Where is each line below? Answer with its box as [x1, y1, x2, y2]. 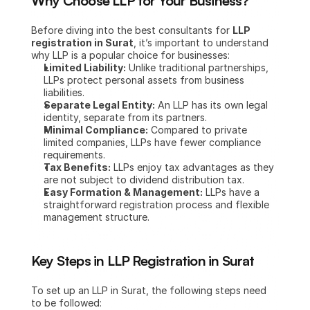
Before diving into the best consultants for [31, 24, 232, 36]
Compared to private [148, 124, 247, 136]
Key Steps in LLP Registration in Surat [31, 252, 255, 269]
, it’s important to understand [134, 37, 268, 48]
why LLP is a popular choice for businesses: [31, 49, 230, 61]
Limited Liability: [44, 62, 126, 73]
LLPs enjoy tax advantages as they [111, 161, 274, 173]
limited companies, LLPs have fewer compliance [44, 136, 261, 148]
